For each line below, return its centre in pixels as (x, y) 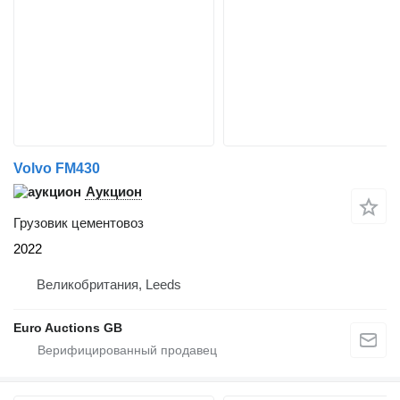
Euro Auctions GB (68, 328)
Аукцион (114, 192)
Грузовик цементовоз (79, 223)
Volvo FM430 (57, 169)
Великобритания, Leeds (109, 285)
